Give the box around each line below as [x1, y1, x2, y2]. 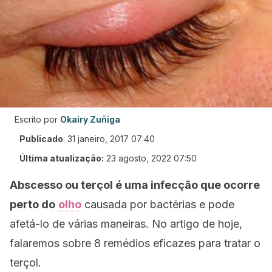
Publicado [19, 134, 63, 144]
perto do [10, 198, 55, 211]
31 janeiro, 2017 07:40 [67, 134, 155, 144]
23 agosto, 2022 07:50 [106, 153, 197, 163]
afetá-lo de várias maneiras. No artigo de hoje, [10, 217, 242, 230]
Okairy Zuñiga [60, 114, 120, 124]
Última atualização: [19, 153, 104, 163]
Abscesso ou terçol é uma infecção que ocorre [10, 178, 260, 191]
